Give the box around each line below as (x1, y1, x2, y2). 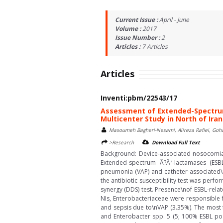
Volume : (115, 24, 142, 33)
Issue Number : (115, 33, 161, 42)
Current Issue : (115, 15, 159, 24)
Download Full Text (152, 139, 200, 146)
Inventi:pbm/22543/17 (101, 93, 177, 103)
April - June (159, 15, 189, 24)
